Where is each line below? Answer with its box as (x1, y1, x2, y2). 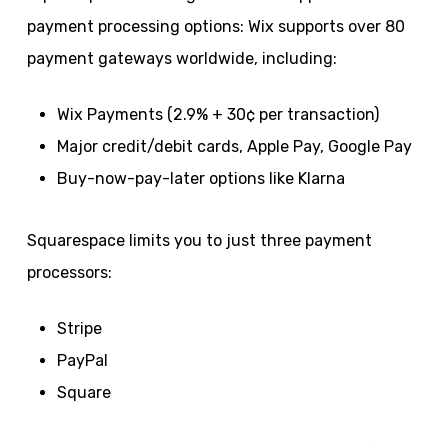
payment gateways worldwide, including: (26, 49, 337, 69)
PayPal (56, 351, 108, 371)
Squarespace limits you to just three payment (26, 231, 372, 251)
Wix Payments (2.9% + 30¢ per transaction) (56, 105, 379, 125)
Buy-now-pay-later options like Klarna (56, 169, 345, 189)
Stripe (56, 319, 102, 339)
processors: (26, 263, 112, 283)
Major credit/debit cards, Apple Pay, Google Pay (56, 137, 412, 157)
